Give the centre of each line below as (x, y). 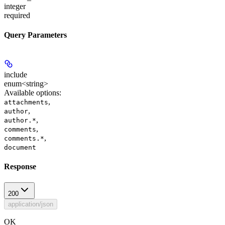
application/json (31, 204)
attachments (26, 102)
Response (20, 167)
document (20, 148)
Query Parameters (35, 35)
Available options (32, 93)
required (17, 15)
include (16, 75)
